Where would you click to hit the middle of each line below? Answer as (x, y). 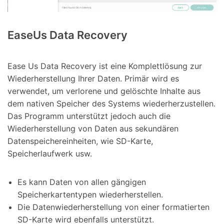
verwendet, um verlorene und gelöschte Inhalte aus (104, 91)
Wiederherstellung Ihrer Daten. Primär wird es (93, 78)
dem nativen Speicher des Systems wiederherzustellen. (111, 103)
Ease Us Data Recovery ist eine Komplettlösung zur (105, 66)
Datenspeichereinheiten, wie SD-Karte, (80, 141)
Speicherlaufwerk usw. (50, 153)
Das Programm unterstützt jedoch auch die (89, 116)
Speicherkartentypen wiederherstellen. (90, 195)
